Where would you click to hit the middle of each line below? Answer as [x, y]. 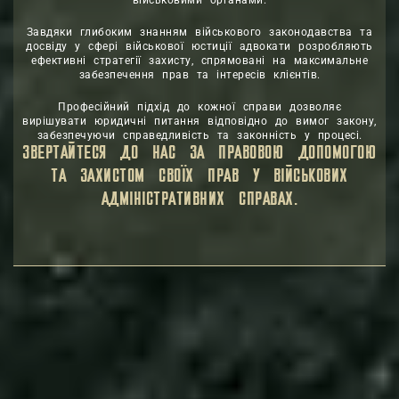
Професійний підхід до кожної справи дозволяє [199, 106]
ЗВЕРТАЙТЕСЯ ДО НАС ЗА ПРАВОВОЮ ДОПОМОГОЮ [199, 153]
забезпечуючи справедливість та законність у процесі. [199, 135]
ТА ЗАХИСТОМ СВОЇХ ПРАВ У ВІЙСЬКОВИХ [199, 176]
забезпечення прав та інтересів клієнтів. [199, 74]
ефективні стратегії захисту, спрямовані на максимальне [199, 60]
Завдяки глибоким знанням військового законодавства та [199, 32]
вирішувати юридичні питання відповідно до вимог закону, [199, 121]
